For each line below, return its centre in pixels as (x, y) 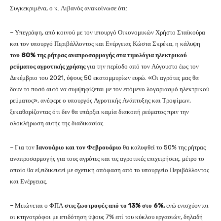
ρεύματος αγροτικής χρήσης (48, 67)
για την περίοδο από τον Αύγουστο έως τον (143, 67)
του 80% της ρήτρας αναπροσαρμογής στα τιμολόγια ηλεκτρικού (98, 55)
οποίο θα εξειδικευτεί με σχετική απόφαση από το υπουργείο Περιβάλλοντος (110, 170)
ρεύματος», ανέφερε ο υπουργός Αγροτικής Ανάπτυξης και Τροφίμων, (100, 101)
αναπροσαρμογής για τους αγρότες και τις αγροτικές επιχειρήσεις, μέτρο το (107, 159)
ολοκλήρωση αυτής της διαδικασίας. (57, 123)
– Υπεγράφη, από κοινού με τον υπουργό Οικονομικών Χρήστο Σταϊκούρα (108, 33)
